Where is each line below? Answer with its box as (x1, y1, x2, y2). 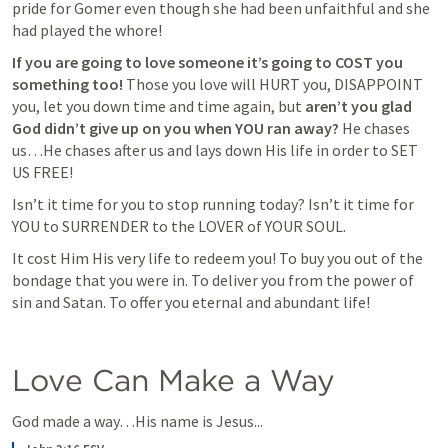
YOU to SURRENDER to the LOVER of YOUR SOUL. (12, 216, 349, 236)
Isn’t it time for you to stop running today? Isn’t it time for (12, 194, 414, 214)
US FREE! (12, 162, 73, 182)
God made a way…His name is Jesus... (12, 411, 263, 431)
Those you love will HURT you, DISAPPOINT (123, 74, 423, 94)
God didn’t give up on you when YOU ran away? (12, 118, 339, 138)
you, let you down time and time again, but (12, 96, 305, 116)
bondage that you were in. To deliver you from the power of (12, 270, 414, 290)
